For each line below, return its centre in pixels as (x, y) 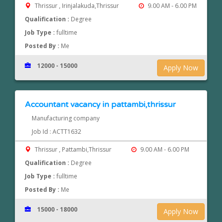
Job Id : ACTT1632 (56, 132)
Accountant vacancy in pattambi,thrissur (101, 105)
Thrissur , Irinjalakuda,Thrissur (77, 6)
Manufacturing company (65, 118)
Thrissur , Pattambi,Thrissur (73, 150)
